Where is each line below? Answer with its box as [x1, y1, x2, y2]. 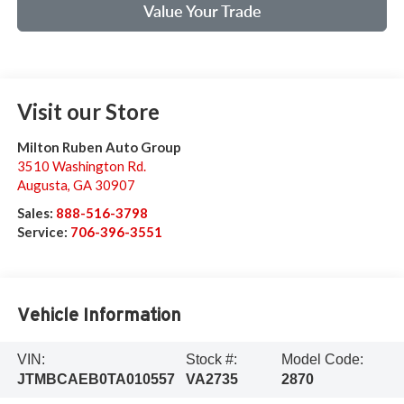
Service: [16, 224, 70, 241]
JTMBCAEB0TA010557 [16, 371, 175, 387]
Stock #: [186, 351, 238, 367]
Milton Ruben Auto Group [16, 139, 181, 156]
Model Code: [281, 351, 364, 367]
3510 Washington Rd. [16, 158, 146, 175]
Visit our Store [16, 98, 160, 125]
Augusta [16, 177, 68, 194]
